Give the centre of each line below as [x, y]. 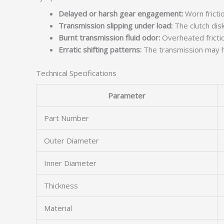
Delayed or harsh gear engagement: [121, 13]
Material [58, 208]
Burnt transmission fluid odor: [109, 37]
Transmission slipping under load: [115, 25]
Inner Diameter [70, 163]
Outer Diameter [71, 140]
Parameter [127, 95]
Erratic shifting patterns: [100, 49]
